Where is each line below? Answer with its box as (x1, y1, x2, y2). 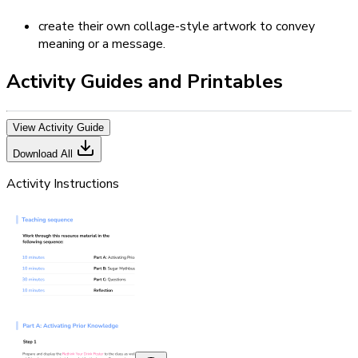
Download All (13, 147, 76, 160)
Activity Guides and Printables (6, 68, 283, 94)
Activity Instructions (6, 174, 119, 193)
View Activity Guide (13, 121, 104, 133)
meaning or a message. (38, 34, 165, 53)
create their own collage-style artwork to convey (38, 17, 315, 35)
